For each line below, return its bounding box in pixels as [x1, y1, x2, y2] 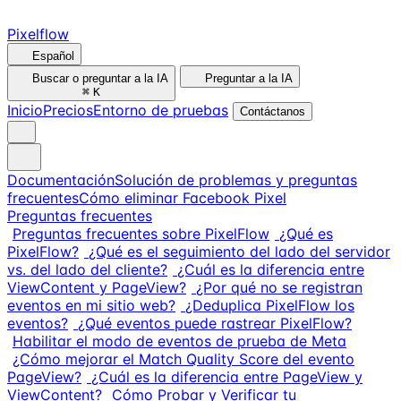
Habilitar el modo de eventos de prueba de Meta [13, 332, 346, 350]
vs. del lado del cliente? [7, 260, 167, 278]
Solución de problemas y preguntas [115, 171, 357, 189]
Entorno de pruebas [93, 101, 228, 119]
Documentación [7, 171, 115, 189]
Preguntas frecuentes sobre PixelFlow [13, 225, 269, 243]
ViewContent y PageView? [7, 278, 186, 296]
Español [32, 49, 74, 63]
